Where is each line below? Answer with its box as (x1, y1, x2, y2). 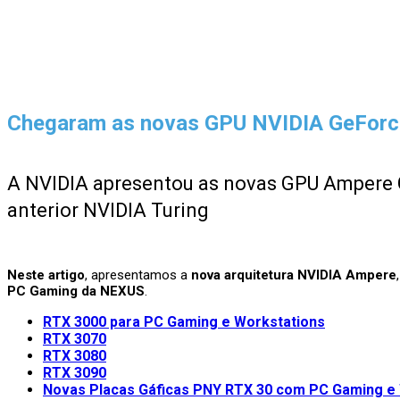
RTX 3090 (43, 364, 106, 382)
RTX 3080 (43, 347, 106, 365)
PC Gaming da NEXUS (7, 283, 145, 300)
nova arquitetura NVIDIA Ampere (191, 267, 396, 284)
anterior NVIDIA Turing (7, 199, 209, 222)
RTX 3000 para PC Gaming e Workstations (43, 313, 325, 331)
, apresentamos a (85, 267, 191, 284)
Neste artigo (7, 267, 85, 284)
